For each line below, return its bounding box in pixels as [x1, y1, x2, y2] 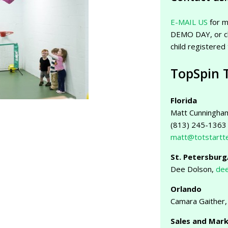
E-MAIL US [170, 17, 208, 27]
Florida [170, 95, 197, 105]
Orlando [170, 183, 202, 194]
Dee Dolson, [170, 163, 216, 174]
